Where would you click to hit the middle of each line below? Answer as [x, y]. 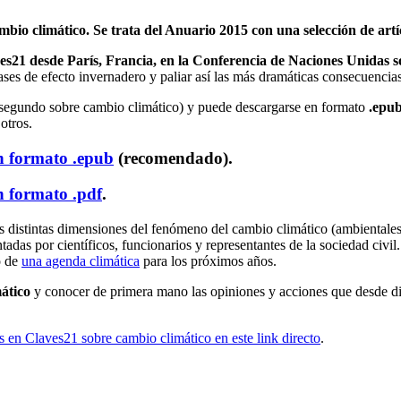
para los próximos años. [208, 261]
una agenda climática [81, 261]
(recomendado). [173, 158]
